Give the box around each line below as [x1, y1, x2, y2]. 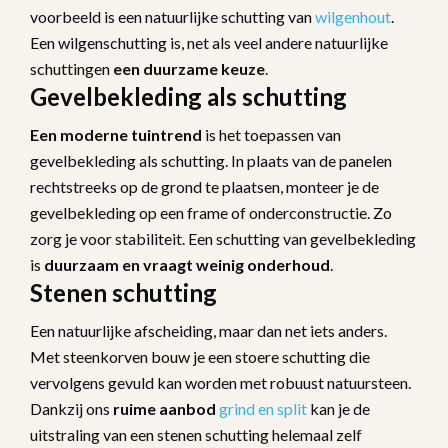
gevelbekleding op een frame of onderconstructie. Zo [30, 202, 392, 222]
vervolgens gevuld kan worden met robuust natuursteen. [30, 372, 411, 392]
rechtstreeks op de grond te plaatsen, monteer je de [30, 176, 379, 196]
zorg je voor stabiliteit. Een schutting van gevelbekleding [30, 228, 416, 248]
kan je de [307, 398, 370, 418]
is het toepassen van [202, 124, 341, 144]
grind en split [219, 398, 307, 418]
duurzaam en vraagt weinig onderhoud [44, 254, 330, 274]
